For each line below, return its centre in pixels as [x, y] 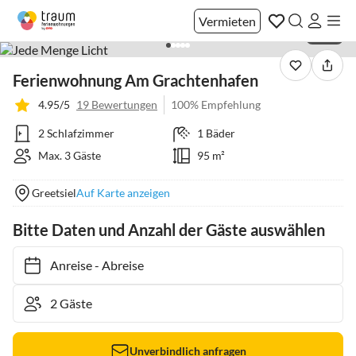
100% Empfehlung [216, 104]
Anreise [63, 265]
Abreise [115, 265]
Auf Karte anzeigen [123, 193]
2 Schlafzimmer [76, 133]
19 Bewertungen [117, 104]
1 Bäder [216, 133]
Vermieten [227, 21]
